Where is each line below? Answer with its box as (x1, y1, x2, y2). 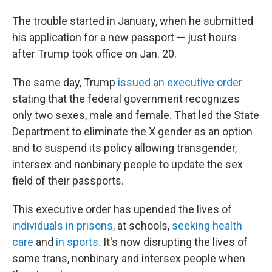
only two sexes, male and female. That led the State (12, 109, 259, 121)
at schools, (115, 219, 172, 232)
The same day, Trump (12, 76, 115, 89)
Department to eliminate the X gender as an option (12, 125, 253, 138)
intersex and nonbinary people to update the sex (12, 158, 243, 171)
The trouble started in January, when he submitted (12, 15, 253, 27)
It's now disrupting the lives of (101, 236, 248, 248)
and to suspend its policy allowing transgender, (12, 141, 237, 154)
